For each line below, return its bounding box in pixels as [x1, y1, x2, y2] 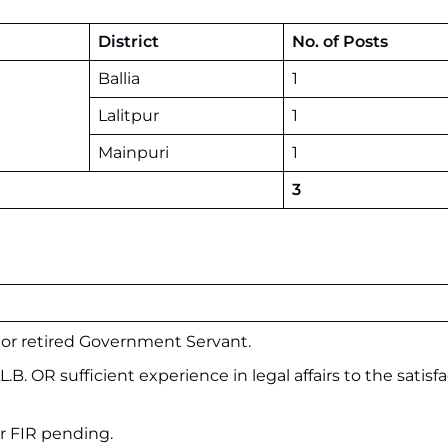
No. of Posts [292, 32, 388, 51]
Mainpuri [98, 143, 169, 162]
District [98, 32, 159, 51]
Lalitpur [98, 106, 159, 125]
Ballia [98, 69, 140, 88]
